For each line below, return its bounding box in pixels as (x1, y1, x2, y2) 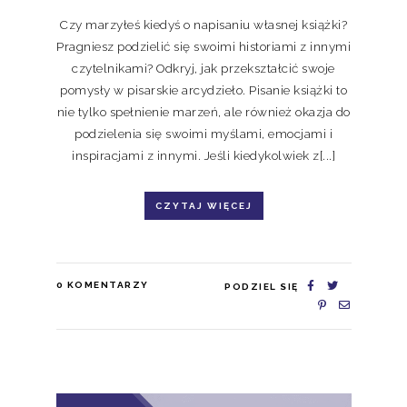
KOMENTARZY (66, 279, 149, 290)
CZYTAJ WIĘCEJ (154, 200, 253, 211)
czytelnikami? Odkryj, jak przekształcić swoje (72, 60, 335, 75)
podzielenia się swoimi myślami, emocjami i (74, 125, 333, 141)
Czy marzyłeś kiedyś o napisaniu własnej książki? (60, 16, 347, 32)
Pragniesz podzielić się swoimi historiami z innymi (56, 38, 351, 54)
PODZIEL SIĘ (224, 281, 299, 292)
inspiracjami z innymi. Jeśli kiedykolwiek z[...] (72, 147, 335, 163)
